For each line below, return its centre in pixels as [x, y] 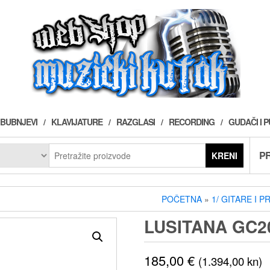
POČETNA [182, 199]
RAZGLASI [136, 121]
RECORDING [192, 121]
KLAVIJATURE [77, 121]
